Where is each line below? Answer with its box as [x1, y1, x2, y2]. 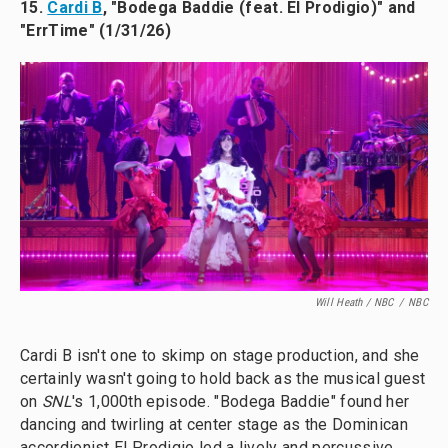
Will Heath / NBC [314, 295, 394, 309]
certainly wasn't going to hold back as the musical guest [20, 368, 426, 388]
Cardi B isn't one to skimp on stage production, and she [20, 345, 420, 365]
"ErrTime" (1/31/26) [20, 20, 172, 40]
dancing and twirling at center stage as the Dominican [20, 414, 408, 434]
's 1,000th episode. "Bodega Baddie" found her [71, 391, 410, 411]
